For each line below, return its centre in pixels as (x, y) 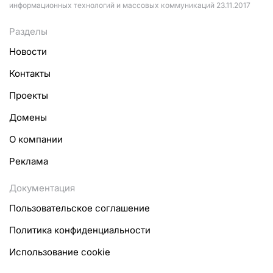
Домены (28, 117)
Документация (42, 188)
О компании (36, 139)
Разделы (28, 31)
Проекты (29, 95)
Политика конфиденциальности (80, 230)
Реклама (29, 161)
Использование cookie (60, 252)
